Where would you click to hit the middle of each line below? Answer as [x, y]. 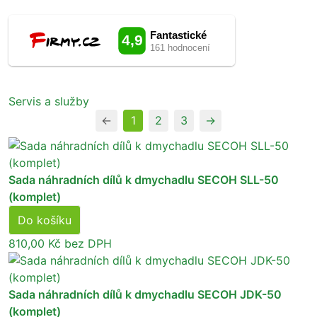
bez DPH [86, 243]
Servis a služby [49, 101]
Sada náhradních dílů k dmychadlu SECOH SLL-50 [144, 179]
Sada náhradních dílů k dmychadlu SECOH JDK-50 [145, 294]
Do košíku [45, 220]
